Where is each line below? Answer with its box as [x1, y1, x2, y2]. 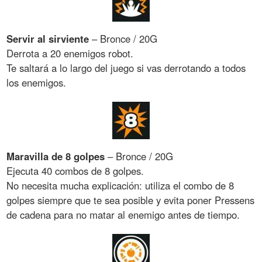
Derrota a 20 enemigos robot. [6, 46, 134, 61]
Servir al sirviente [6, 32, 89, 46]
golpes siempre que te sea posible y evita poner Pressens [6, 193, 255, 208]
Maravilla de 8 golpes [6, 149, 105, 164]
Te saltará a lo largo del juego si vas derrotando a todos [6, 61, 246, 75]
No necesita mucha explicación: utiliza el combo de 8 [6, 178, 235, 193]
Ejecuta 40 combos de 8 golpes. [6, 164, 144, 178]
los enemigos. [6, 75, 67, 90]
